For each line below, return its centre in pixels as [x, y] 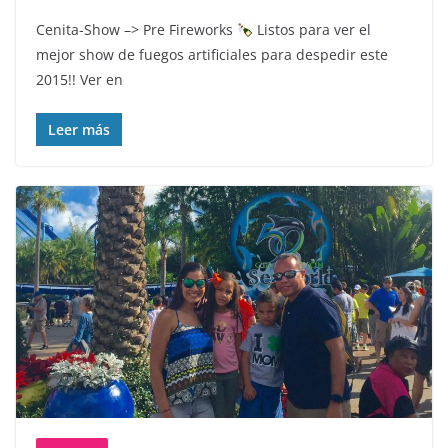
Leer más [79, 130]
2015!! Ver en [79, 80]
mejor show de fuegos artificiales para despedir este [212, 55]
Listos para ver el [311, 30]
